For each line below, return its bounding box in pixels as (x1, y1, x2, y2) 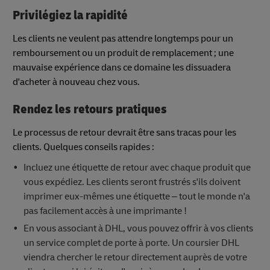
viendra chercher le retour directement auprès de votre (23, 251, 247, 263)
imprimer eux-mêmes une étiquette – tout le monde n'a (23, 190, 250, 202)
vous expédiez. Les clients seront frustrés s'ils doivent (23, 175, 240, 188)
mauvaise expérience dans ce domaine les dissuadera (13, 61, 231, 74)
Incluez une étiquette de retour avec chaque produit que (23, 161, 251, 174)
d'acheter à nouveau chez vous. (13, 76, 140, 88)
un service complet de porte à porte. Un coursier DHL (23, 236, 239, 249)
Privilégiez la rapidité (13, 7, 128, 24)
